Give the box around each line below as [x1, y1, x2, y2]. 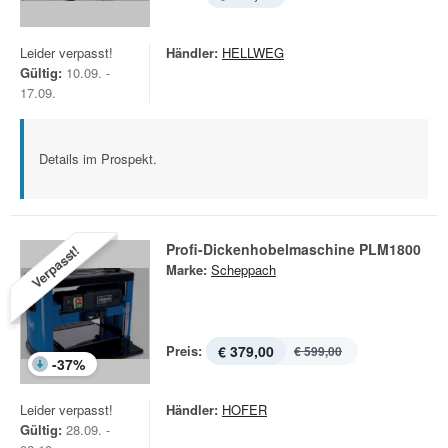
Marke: [166, 260, 207, 279]
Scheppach [211, 260, 276, 279]
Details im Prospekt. [39, 149, 157, 168]
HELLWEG [222, 43, 284, 62]
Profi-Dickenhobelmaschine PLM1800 [166, 239, 421, 259]
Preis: [166, 341, 202, 360]
